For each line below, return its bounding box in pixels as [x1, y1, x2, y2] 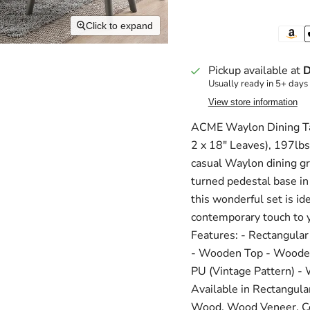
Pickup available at [208, 63, 303, 79]
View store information [208, 97, 298, 108]
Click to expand [86, 20, 154, 32]
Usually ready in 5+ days [208, 77, 308, 91]
